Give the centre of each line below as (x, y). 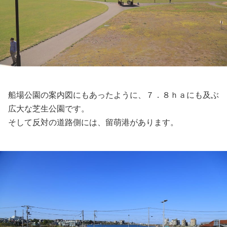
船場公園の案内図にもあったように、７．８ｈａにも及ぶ (113, 95)
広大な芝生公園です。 (49, 108)
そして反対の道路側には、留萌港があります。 (93, 122)
